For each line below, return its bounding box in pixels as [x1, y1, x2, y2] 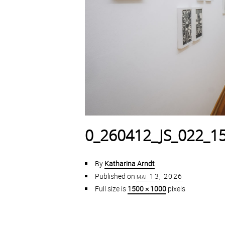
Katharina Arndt [104, 158, 155, 168]
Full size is [94, 183, 128, 193]
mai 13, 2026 [136, 171, 183, 181]
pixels [166, 183, 185, 193]
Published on [94, 171, 135, 181]
